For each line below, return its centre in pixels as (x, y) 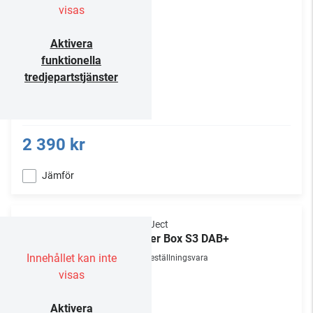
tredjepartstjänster (71, 77)
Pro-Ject (150, 224)
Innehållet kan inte (71, 258)
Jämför (58, 175)
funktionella (71, 60)
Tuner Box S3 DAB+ (180, 239)
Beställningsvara (177, 258)
